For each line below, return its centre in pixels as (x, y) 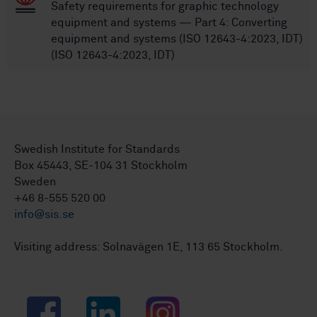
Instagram (172, 304)
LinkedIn (108, 304)
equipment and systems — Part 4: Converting (169, 23)
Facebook (52, 304)
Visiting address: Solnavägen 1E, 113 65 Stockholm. (149, 247)
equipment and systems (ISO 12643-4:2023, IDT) (177, 39)
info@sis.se (44, 215)
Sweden (35, 182)
